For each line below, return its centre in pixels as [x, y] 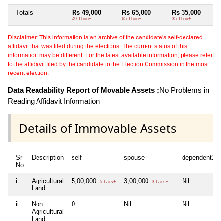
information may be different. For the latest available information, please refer [110, 55]
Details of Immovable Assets [98, 128]
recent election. [28, 73]
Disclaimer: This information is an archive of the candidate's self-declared [105, 37]
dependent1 [199, 158]
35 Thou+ [181, 18]
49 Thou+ [82, 18]
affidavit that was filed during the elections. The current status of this [98, 46]
